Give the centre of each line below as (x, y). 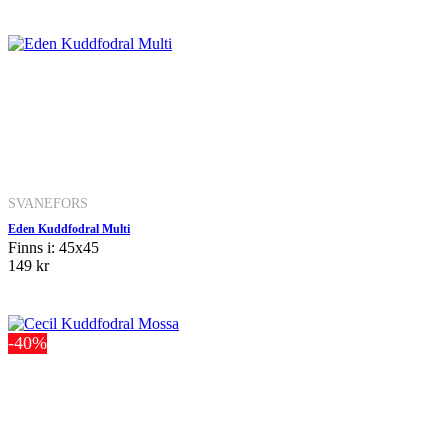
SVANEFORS (48, 202)
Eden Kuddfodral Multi (69, 228)
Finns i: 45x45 (53, 247)
